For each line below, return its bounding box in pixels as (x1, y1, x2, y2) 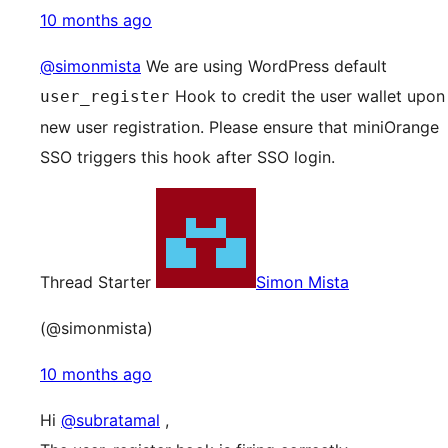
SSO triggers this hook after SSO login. (40, 147, 335, 167)
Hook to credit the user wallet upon (170, 86, 445, 106)
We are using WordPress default (141, 56, 387, 76)
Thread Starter (40, 272, 151, 292)
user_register (40, 87, 170, 106)
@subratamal (61, 410, 160, 430)
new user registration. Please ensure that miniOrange (40, 117, 439, 137)
